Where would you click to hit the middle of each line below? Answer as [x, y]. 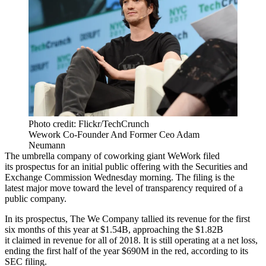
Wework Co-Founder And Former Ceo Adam [114, 135]
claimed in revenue [47, 240]
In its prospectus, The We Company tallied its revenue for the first [127, 219]
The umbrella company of [54, 156]
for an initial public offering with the [125, 167]
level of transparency [154, 188]
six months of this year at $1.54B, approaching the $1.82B [114, 230]
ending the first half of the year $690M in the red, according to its [126, 251]
